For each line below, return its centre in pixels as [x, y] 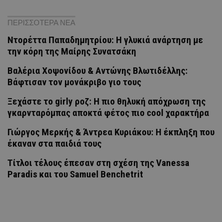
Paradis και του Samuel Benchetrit [75, 174]
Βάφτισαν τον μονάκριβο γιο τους [74, 82]
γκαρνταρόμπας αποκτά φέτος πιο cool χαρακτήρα [108, 112]
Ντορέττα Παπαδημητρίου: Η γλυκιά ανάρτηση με [105, 40]
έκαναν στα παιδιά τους [55, 143]
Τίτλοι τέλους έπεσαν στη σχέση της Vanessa [98, 163]
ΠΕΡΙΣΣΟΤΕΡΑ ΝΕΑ [41, 22]
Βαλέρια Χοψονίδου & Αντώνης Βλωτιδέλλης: [98, 70]
